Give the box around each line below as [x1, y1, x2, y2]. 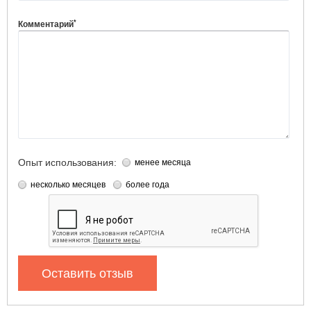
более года [126, 180, 169, 190]
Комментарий [18, 19, 74, 30]
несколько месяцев [31, 180, 106, 190]
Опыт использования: [18, 157, 117, 169]
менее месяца [135, 158, 191, 168]
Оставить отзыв [42, 266, 133, 280]
